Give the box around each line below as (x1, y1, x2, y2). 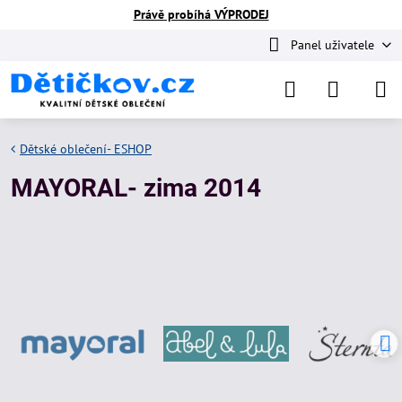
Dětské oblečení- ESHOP (20, 141, 152, 157)
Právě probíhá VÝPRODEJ (133, 6, 269, 22)
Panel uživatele (290, 37, 374, 53)
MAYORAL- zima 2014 (11, 173, 261, 203)
